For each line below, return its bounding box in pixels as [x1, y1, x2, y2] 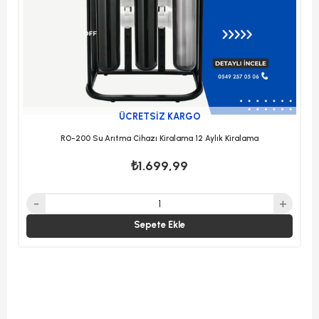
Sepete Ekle [134, 219, 185, 230]
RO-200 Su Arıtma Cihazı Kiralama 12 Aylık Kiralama [61, 134, 258, 143]
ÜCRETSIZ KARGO [118, 111, 201, 122]
